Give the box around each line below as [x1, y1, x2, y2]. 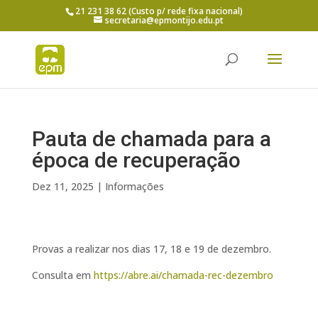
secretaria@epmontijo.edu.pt [105, 14, 224, 26]
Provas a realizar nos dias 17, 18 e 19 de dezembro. [31, 242, 271, 256]
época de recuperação [31, 148, 241, 172]
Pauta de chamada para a [31, 126, 271, 151]
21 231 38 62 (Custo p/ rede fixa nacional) [75, 5, 243, 17]
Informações [104, 180, 164, 193]
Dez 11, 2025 [31, 180, 94, 193]
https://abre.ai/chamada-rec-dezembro [93, 268, 273, 282]
